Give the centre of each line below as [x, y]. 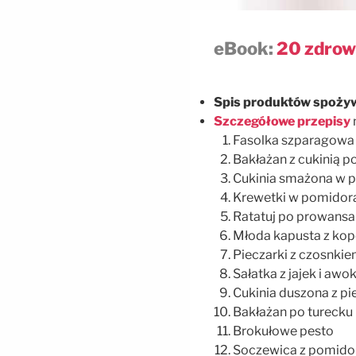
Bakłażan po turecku [293, 311]
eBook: [244, 49]
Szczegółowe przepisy [282, 121]
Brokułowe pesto [283, 331]
